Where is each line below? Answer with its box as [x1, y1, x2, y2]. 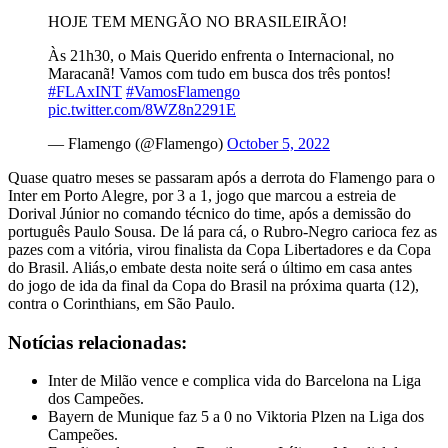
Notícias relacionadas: [8, 331, 187, 353]
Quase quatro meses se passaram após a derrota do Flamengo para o [8, 169, 435, 186]
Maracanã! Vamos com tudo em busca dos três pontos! [48, 65, 391, 82]
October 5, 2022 [227, 135, 330, 152]
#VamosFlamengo [126, 83, 240, 100]
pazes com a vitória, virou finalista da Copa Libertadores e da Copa [8, 241, 431, 258]
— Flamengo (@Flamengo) [48, 135, 227, 152]
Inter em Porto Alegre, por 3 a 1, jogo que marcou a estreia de [8, 187, 396, 204]
